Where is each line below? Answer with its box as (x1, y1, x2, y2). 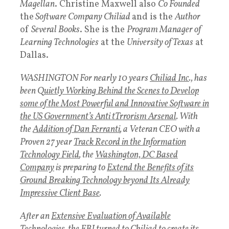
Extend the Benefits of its (107, 161, 194, 174)
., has (189, 72, 207, 85)
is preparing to (54, 161, 107, 174)
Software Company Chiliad (34, 10, 132, 24)
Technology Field (20, 148, 79, 162)
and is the (132, 10, 175, 24)
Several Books (31, 23, 80, 36)
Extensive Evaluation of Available (51, 210, 171, 223)
